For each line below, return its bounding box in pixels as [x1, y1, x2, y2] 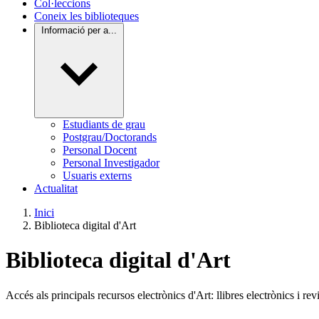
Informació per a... [41, 25, 117, 36]
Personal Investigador [63, 157, 159, 169]
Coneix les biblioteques [34, 10, 139, 22]
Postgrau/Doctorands [63, 131, 157, 143]
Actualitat [34, 182, 78, 194]
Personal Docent [63, 144, 137, 156]
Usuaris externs [63, 169, 132, 182]
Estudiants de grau [63, 118, 145, 130]
